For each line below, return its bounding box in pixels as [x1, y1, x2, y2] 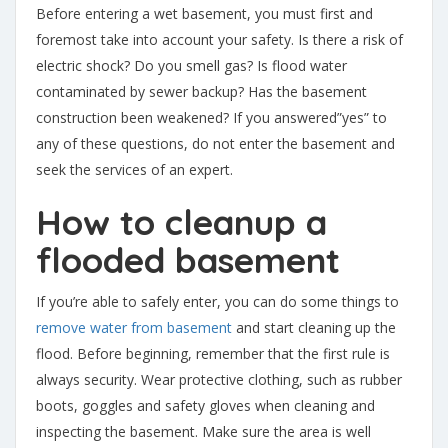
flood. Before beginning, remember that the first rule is [36, 344, 390, 363]
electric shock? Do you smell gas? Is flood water [36, 56, 347, 75]
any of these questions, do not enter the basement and [36, 134, 395, 153]
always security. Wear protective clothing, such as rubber [36, 370, 402, 389]
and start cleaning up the [232, 318, 396, 337]
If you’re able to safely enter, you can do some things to [36, 292, 399, 311]
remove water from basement [36, 318, 232, 337]
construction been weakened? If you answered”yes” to [36, 108, 387, 127]
